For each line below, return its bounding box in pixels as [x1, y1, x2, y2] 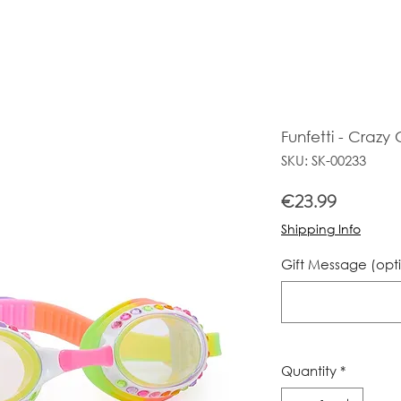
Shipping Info [281, 220, 361, 237]
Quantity [281, 362, 337, 380]
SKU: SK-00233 [281, 151, 366, 169]
